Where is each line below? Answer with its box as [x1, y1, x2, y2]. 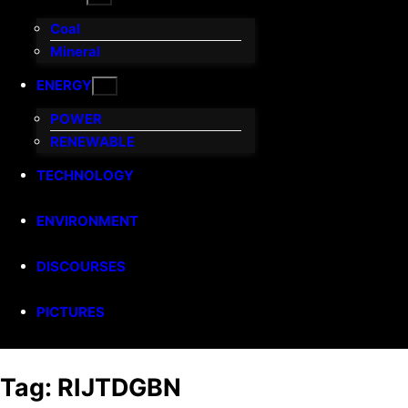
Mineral [50, 43, 100, 61]
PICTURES [36, 303, 105, 321]
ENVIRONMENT [36, 212, 138, 230]
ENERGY [36, 76, 92, 95]
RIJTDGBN [57, 372, 181, 402]
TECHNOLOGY [36, 167, 134, 185]
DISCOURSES [36, 258, 126, 276]
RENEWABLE [50, 133, 135, 151]
